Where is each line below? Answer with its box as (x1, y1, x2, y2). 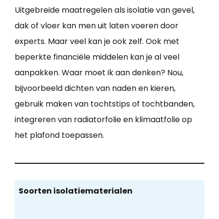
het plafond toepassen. (15, 129, 104, 141)
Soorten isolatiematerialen (18, 185, 132, 197)
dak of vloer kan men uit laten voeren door (15, 20, 178, 31)
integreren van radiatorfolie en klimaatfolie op (15, 113, 192, 125)
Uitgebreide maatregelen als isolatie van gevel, (15, 4, 195, 16)
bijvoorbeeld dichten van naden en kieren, (15, 82, 175, 94)
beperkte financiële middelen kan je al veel (15, 51, 179, 63)
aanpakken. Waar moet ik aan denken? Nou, (15, 66, 183, 78)
